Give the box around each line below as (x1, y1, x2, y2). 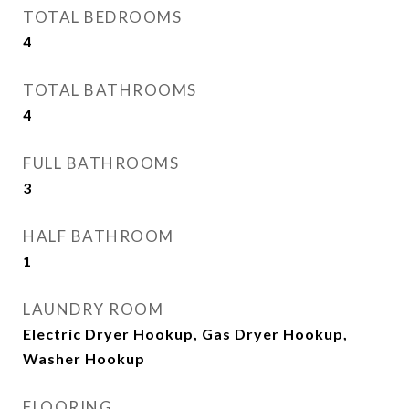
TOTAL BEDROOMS (23, 7, 182, 26)
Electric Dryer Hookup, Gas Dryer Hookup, (23, 325, 348, 342)
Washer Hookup (23, 350, 145, 367)
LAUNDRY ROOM (23, 299, 163, 319)
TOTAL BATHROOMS (23, 80, 197, 100)
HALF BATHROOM (23, 226, 174, 246)
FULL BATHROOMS (23, 153, 179, 173)
